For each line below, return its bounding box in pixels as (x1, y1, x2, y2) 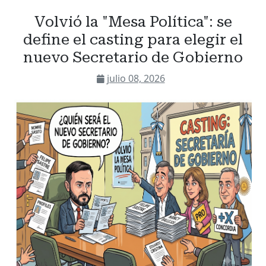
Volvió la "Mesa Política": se (34, 12, 232, 30)
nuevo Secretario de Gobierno (23, 48, 243, 66)
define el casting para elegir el (23, 30, 243, 48)
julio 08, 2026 (106, 71, 165, 85)
